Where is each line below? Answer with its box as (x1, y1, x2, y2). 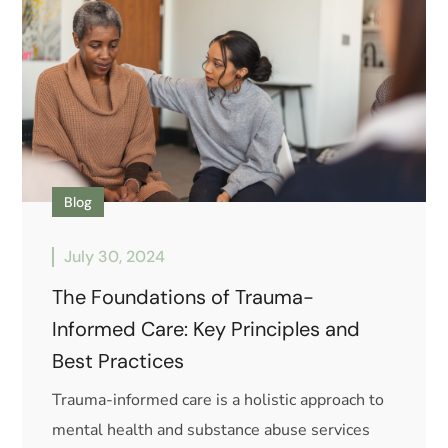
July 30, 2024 (64, 245, 166, 267)
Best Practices (52, 347, 185, 374)
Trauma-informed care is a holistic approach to (52, 388, 385, 411)
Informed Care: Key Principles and (52, 315, 361, 342)
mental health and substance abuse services (52, 418, 371, 441)
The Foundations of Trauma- (52, 283, 315, 310)
